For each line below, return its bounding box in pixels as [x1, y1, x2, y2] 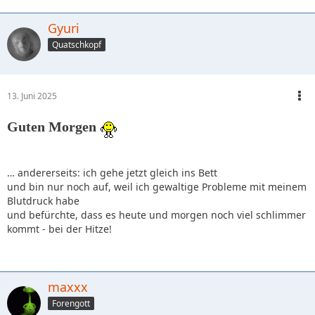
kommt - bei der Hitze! [7, 222, 112, 236]
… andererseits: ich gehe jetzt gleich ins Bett [7, 166, 217, 180]
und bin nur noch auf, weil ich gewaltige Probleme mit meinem [7, 180, 307, 194]
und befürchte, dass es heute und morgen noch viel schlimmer [7, 208, 306, 222]
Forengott [52, 297, 90, 310]
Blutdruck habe [7, 194, 79, 208]
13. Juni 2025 [7, 90, 57, 103]
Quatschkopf [52, 39, 101, 51]
